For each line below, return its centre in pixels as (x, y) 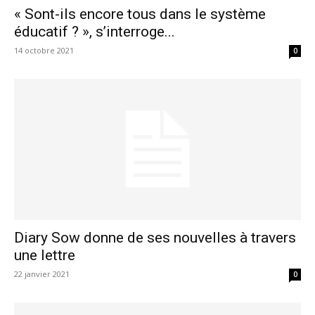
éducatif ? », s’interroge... (95, 31)
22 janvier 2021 (42, 274)
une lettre (45, 256)
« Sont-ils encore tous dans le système (140, 14)
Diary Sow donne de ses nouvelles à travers (155, 238)
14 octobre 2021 (44, 50)
